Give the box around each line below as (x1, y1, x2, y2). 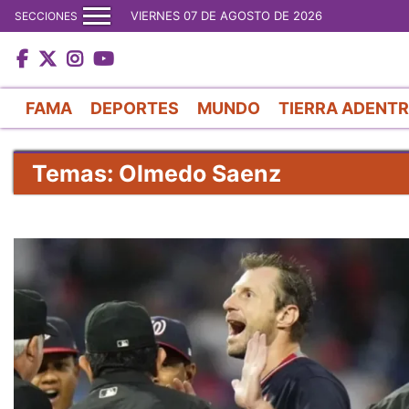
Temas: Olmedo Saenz (32, 159, 281, 187)
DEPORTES (90, 98, 179, 118)
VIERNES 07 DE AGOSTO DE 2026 (131, 8, 322, 23)
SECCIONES (15, 8, 78, 23)
